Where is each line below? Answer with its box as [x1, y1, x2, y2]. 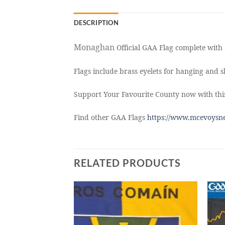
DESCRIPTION [74, 19, 119, 27]
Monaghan [74, 42, 115, 53]
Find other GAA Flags [74, 112, 147, 122]
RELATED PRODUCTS [74, 156, 181, 169]
